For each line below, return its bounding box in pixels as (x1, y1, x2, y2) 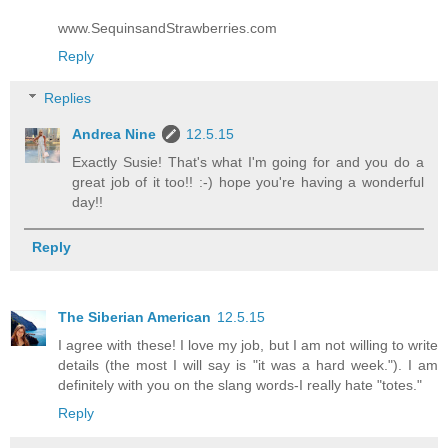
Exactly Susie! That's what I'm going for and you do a (72, 153, 424, 170)
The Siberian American (58, 308, 211, 325)
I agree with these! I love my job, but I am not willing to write (58, 336, 438, 353)
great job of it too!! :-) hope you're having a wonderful (72, 173, 424, 190)
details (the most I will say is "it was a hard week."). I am (58, 356, 438, 373)
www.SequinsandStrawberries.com (58, 20, 277, 37)
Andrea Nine (72, 125, 157, 142)
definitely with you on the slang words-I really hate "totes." (58, 376, 422, 393)
